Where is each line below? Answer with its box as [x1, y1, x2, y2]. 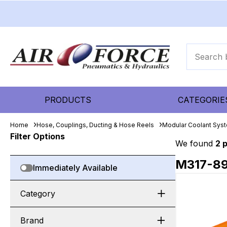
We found [175, 138, 215, 148]
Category [20, 188, 55, 199]
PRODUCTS [45, 95, 92, 105]
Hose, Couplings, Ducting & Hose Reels [36, 121, 154, 129]
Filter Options [10, 131, 65, 141]
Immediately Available [33, 163, 118, 173]
